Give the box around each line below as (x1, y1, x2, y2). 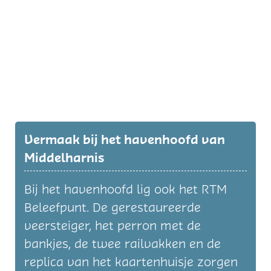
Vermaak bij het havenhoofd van (24, 131, 225, 148)
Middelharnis (24, 149, 104, 166)
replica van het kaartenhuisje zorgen (24, 254, 238, 270)
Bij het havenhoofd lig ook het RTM (24, 181, 227, 197)
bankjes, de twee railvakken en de (24, 236, 221, 252)
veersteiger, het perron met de (24, 218, 201, 233)
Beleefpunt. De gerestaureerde (24, 200, 201, 215)
